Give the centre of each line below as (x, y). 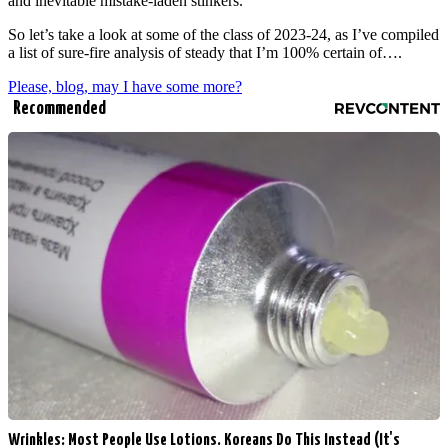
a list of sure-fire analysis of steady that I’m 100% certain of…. (205, 53)
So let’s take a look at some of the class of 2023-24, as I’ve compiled (223, 35)
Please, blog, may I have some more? (125, 87)
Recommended (59, 109)
